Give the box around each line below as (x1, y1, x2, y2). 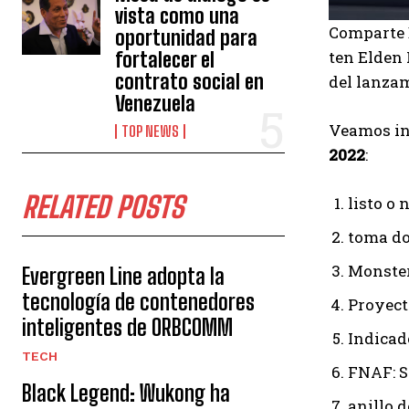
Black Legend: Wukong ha (22, 380, 230, 406)
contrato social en (115, 69, 265, 94)
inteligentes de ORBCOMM (22, 314, 233, 341)
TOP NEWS (121, 122, 180, 140)
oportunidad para (115, 26, 258, 50)
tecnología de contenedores (22, 288, 255, 315)
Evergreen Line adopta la (22, 263, 225, 289)
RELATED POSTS (22, 190, 184, 225)
